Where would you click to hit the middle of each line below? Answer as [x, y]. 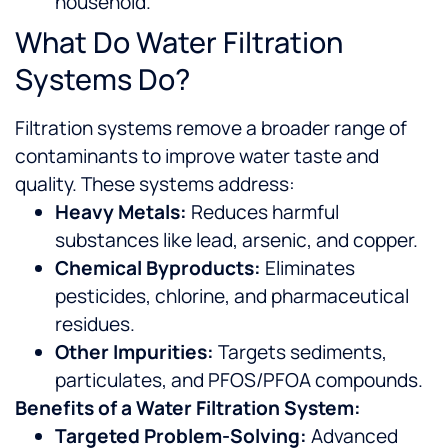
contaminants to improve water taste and [197, 156]
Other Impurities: [134, 352]
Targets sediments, [300, 352]
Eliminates [308, 268]
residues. [95, 324]
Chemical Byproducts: [158, 268]
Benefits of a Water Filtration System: [188, 408]
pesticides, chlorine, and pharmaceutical [232, 296]
